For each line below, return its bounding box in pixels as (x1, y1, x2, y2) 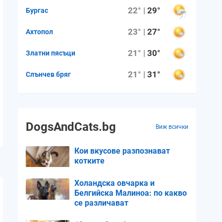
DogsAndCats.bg (26, 120, 116, 134)
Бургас (26, 6, 48, 14)
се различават (74, 198, 128, 208)
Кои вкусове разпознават (74, 146, 170, 156)
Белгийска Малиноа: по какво (74, 188, 187, 198)
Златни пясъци (26, 49, 75, 57)
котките (74, 156, 105, 166)
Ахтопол (26, 27, 53, 36)
